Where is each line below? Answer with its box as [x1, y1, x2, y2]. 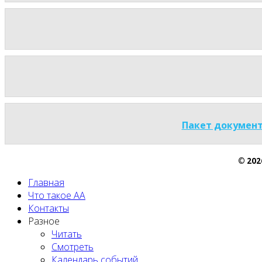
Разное [28, 215, 60, 228]
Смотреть [51, 240, 94, 254]
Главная [28, 176, 64, 189]
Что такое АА [28, 189, 85, 202]
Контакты [28, 202, 69, 215]
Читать [51, 227, 82, 241]
